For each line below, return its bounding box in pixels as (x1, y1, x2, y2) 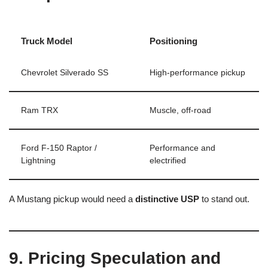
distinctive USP (135, 193, 199, 204)
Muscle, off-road (150, 105, 211, 115)
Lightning (21, 156, 56, 165)
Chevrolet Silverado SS (21, 68, 108, 77)
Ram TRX (21, 105, 58, 115)
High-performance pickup (150, 68, 245, 77)
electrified (150, 156, 186, 165)
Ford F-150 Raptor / (21, 143, 97, 153)
